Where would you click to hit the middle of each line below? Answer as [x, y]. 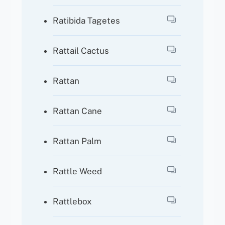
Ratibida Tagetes [87, 20]
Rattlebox [73, 201]
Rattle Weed [78, 171]
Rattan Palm [77, 141]
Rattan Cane [78, 111]
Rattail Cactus [81, 50]
